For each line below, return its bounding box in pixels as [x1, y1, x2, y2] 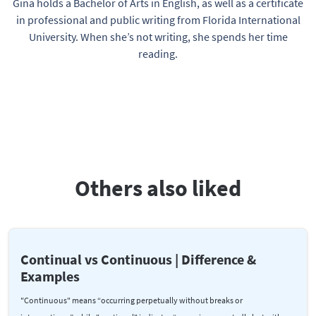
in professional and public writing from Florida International [16, 12, 300, 27]
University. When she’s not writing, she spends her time [28, 29, 288, 44]
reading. [138, 46, 178, 61]
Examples [20, 267, 80, 285]
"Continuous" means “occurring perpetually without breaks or [20, 294, 243, 305]
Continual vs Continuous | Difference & [20, 250, 256, 268]
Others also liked [75, 174, 241, 202]
